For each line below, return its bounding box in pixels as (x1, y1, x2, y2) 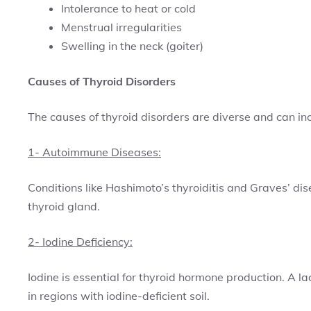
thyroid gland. (28, 199, 100, 213)
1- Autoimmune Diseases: (28, 145, 161, 159)
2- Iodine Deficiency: (28, 235, 133, 249)
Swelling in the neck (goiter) (61, 39, 203, 53)
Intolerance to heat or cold (61, 1, 196, 15)
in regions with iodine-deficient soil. (28, 289, 210, 303)
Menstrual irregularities (61, 20, 182, 34)
